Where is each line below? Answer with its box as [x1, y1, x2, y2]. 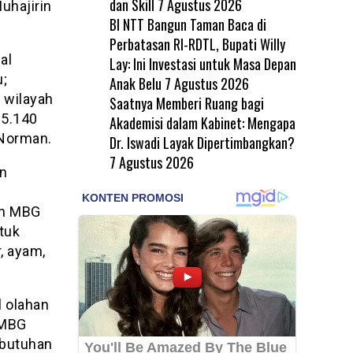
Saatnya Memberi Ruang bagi [109, 92, 264, 113]
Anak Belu [109, 72, 162, 94]
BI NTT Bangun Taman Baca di [109, 13, 266, 35]
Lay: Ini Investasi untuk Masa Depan [109, 53, 296, 74]
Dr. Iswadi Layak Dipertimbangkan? [109, 132, 295, 153]
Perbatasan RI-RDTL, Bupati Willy [109, 33, 285, 54]
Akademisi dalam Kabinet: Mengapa [109, 112, 295, 133]
